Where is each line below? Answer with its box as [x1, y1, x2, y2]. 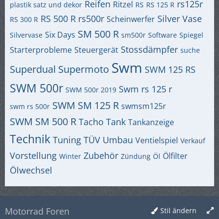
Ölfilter [163, 151, 188, 161]
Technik [10, 131, 50, 147]
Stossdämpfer [121, 44, 178, 55]
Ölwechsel [10, 164, 52, 176]
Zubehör [84, 150, 118, 161]
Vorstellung [10, 150, 57, 161]
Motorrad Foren [5, 205, 69, 217]
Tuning [53, 134, 81, 146]
